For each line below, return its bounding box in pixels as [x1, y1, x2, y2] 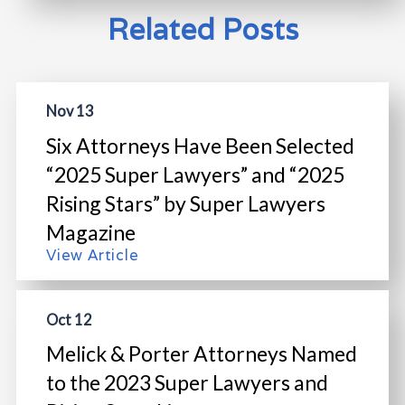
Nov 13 [45, 102, 94, 120]
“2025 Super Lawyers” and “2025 [45, 161, 344, 187]
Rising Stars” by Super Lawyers [45, 190, 325, 216]
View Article [45, 244, 139, 265]
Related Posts [107, 10, 298, 49]
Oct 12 [45, 310, 92, 328]
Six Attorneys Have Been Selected [45, 132, 354, 158]
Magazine [45, 219, 136, 245]
